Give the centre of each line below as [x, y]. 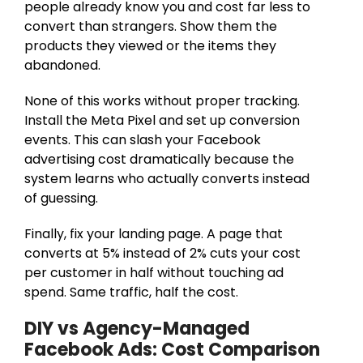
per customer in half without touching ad [154, 272]
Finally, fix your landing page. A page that [154, 233]
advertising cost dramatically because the [159, 159]
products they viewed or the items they [150, 45]
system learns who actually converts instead [167, 178]
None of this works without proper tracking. [162, 100]
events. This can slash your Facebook [143, 139]
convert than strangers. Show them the [151, 26]
